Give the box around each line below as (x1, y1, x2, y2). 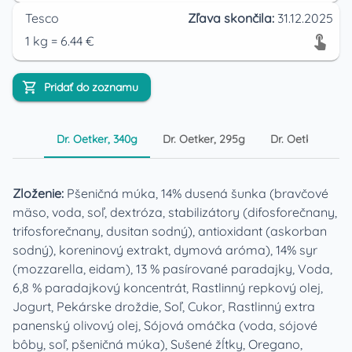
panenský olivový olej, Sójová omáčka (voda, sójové (13, 317, 317, 333)
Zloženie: (13, 185, 67, 201)
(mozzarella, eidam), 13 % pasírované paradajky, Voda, (13, 261, 332, 277)
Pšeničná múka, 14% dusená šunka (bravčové (67, 185, 328, 201)
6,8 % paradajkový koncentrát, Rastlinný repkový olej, (13, 280, 323, 295)
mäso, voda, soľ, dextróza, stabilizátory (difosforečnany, (13, 204, 337, 220)
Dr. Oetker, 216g (270, 131, 350, 146)
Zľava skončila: (188, 10, 277, 26)
